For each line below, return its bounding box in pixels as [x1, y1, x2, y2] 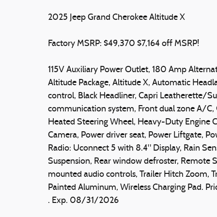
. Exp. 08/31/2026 [48, 196, 119, 205]
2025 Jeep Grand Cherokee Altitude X [48, 13, 185, 22]
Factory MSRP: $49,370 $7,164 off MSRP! [48, 39, 199, 48]
